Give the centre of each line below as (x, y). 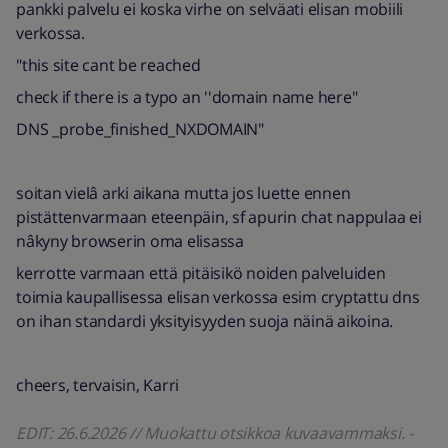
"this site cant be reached (110, 65)
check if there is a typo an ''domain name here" (187, 97)
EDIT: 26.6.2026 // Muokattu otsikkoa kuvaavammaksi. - (214, 433)
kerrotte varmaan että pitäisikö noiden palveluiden (201, 273)
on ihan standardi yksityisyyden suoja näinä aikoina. (204, 321)
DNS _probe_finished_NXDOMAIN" (140, 129)
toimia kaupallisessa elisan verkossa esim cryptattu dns (218, 297)
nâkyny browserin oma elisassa (130, 241)
